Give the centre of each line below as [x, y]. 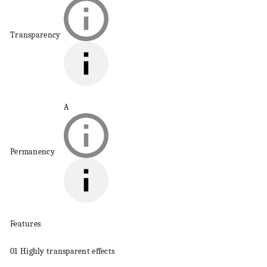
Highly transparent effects [68, 251]
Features [26, 224]
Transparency [35, 35]
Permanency [32, 152]
